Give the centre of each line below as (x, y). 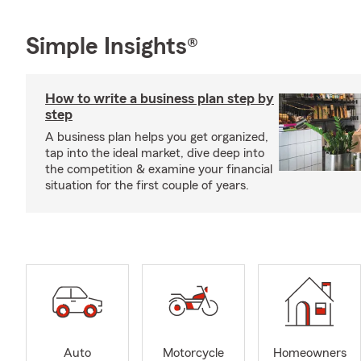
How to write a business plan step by (160, 98)
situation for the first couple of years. (147, 185)
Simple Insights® (112, 47)
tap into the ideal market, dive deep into (155, 153)
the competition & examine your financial (159, 169)
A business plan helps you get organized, (157, 137)
